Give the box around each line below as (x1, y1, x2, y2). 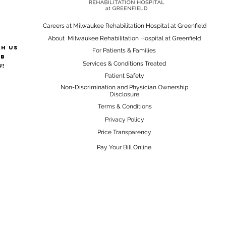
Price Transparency (97, 128, 151, 136)
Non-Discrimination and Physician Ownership (60, 83, 188, 91)
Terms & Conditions (97, 102, 152, 110)
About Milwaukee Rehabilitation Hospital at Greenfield (48, 34, 201, 42)
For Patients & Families (92, 46, 156, 54)
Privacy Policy (105, 116, 144, 123)
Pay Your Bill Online (97, 143, 151, 151)
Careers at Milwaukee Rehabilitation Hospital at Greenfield (42, 22, 206, 29)
